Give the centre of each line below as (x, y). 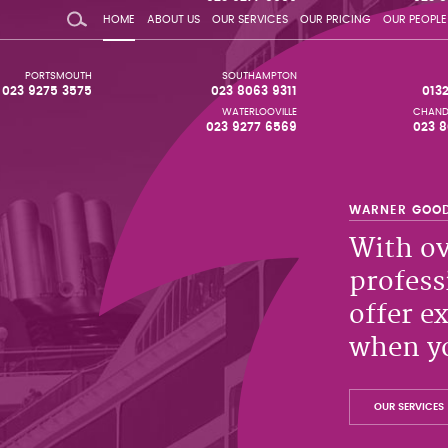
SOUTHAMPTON (259, 76)
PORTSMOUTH (59, 76)
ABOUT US (173, 19)
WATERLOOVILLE (259, 112)
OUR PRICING (335, 19)
